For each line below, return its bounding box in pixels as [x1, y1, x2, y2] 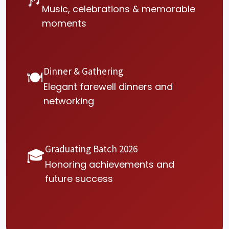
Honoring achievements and [45, 157, 174, 171]
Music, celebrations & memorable [42, 2, 195, 15]
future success [45, 172, 113, 185]
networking [43, 94, 94, 107]
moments [42, 16, 86, 30]
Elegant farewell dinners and [43, 80, 173, 93]
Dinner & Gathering [43, 64, 123, 77]
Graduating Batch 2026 [45, 142, 138, 155]
